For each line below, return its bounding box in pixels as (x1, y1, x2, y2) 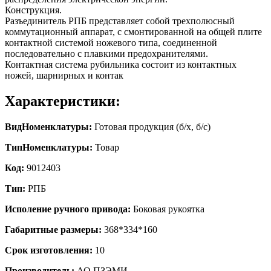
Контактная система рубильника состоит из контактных (5, 59, 237, 70)
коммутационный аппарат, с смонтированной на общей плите (5, 26, 262, 37)
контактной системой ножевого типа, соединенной (5, 37, 217, 48)
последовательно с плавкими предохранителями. (5, 48, 208, 59)
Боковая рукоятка (131, 203, 204, 214)
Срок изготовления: (5, 244, 93, 255)
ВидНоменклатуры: (5, 121, 92, 132)
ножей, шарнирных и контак (5, 70, 123, 80)
